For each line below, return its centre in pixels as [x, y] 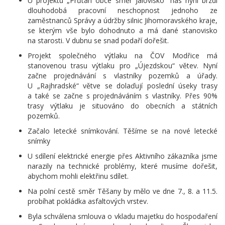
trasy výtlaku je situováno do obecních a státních [123, 106]
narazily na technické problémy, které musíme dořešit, [123, 166]
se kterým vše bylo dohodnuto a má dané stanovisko [123, 30]
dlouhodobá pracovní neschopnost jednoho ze [123, 10]
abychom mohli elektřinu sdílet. [78, 176]
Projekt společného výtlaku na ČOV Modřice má [123, 55]
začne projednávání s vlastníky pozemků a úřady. [123, 76]
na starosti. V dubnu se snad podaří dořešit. [98, 40]
